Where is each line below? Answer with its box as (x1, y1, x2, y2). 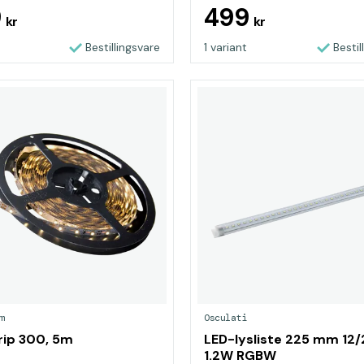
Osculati (204, 311, 247, 324)
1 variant (204, 40, 247, 54)
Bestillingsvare (85, 40, 160, 54)
